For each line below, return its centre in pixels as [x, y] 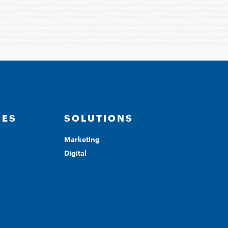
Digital [75, 153]
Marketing [82, 139]
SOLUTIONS [99, 118]
